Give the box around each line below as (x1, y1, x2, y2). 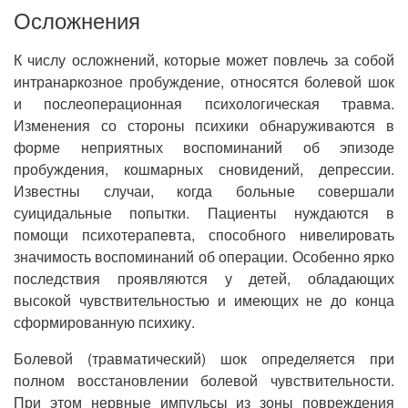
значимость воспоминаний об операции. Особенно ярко (14, 246, 394, 267)
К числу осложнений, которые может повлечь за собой (14, 49, 394, 70)
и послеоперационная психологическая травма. (14, 93, 394, 114)
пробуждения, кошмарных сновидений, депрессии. (14, 158, 394, 179)
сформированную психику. (14, 311, 195, 332)
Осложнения (14, 4, 140, 36)
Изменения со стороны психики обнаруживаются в (14, 115, 394, 136)
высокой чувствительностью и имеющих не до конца (14, 290, 394, 311)
